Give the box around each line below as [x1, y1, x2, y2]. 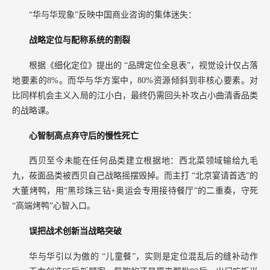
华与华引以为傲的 [29, 251, 102, 261]
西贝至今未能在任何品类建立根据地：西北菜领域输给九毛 [29, 156, 258, 166]
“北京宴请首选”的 [192, 171, 258, 181]
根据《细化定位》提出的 [29, 60, 124, 70]
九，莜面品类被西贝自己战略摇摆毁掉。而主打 [12, 171, 192, 181]
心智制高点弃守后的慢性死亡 [29, 131, 139, 140]
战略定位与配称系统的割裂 [29, 35, 130, 45]
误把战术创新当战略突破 [29, 227, 122, 236]
